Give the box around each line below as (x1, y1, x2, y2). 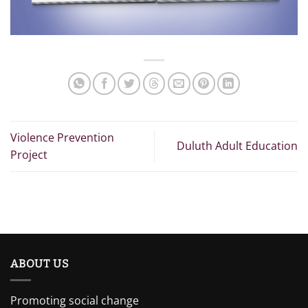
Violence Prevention (10, 129, 114, 145)
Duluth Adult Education (177, 138, 298, 154)
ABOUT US (10, 256, 69, 270)
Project (10, 146, 47, 162)
